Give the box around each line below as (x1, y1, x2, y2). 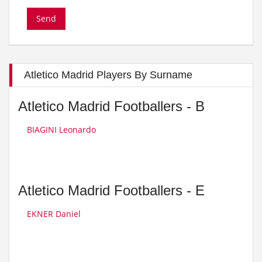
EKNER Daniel (27, 208, 81, 219)
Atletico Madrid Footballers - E (18, 182, 205, 198)
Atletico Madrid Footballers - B (18, 98, 205, 114)
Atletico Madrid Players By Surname (24, 69, 192, 81)
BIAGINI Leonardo (27, 124, 96, 135)
